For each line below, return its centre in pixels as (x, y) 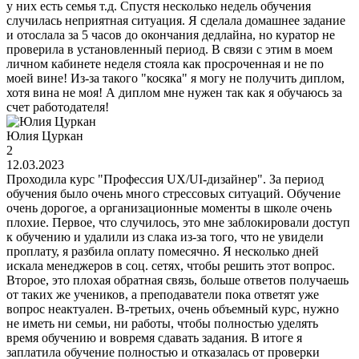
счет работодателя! (58, 107)
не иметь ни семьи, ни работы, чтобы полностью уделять (162, 324)
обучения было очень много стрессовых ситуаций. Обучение (173, 194)
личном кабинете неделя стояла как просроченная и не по (165, 64)
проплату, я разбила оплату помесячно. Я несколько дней (163, 252)
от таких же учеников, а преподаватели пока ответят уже (163, 295)
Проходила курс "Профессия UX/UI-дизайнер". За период (165, 179)
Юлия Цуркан (45, 136)
